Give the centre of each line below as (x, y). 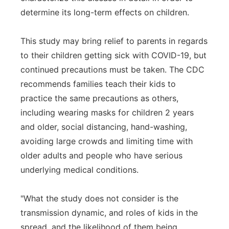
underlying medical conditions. (79, 170)
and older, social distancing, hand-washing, (104, 127)
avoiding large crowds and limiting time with (107, 141)
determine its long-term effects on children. (105, 12)
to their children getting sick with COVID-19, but (113, 55)
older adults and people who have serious (101, 155)
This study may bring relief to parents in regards (114, 41)
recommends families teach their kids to (98, 84)
